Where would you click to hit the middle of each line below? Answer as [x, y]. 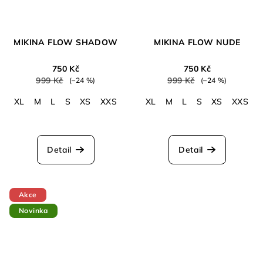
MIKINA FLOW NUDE [197, 42]
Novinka [33, 210]
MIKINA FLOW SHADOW [66, 42]
